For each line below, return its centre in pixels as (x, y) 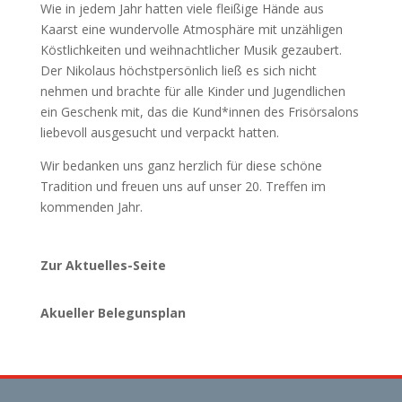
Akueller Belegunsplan (113, 313)
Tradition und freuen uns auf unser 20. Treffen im (183, 186)
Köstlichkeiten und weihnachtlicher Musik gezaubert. (191, 50)
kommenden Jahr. (91, 207)
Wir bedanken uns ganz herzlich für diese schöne (181, 166)
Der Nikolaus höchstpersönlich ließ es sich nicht (178, 70)
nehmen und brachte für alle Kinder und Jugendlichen (192, 91)
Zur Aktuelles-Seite (103, 265)
